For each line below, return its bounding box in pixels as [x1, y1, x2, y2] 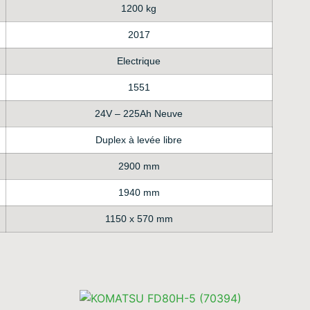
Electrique [117, 55, 161, 66]
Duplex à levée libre [95, 134, 183, 145]
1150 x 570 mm [104, 212, 173, 224]
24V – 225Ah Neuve [95, 107, 183, 119]
